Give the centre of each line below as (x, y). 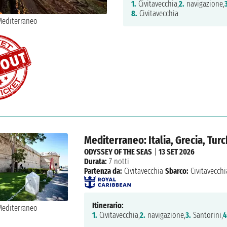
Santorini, (207, 215)
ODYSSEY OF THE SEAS (118, 152)
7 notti (118, 161)
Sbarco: (177, 171)
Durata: (96, 161)
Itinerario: (108, 205)
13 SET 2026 (177, 152)
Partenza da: (103, 171)
